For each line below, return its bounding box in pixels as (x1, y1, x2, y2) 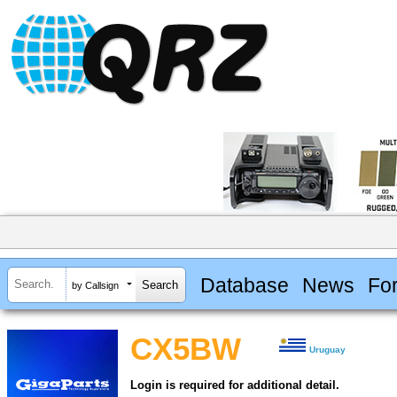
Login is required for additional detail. (130, 378, 339, 393)
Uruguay (309, 345, 346, 355)
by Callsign (72, 279, 119, 291)
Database (199, 273, 289, 297)
